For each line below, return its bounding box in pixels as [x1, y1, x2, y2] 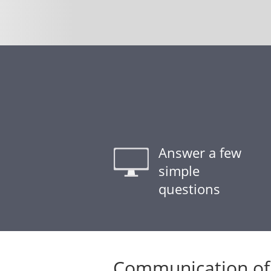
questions [158, 180, 220, 198]
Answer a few [158, 143, 241, 162]
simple [158, 162, 200, 180]
